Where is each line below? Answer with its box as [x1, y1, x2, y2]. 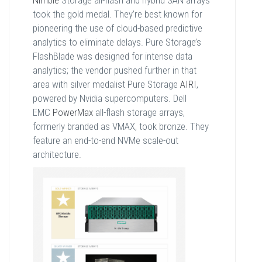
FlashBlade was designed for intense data [33, 50, 192, 63]
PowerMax [53, 106, 93, 119]
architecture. [33, 149, 81, 161]
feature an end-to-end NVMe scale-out [33, 135, 178, 147]
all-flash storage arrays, [93, 106, 185, 119]
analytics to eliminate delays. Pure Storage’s [33, 36, 201, 49]
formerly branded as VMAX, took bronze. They [33, 120, 209, 133]
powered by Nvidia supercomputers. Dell [33, 92, 187, 105]
